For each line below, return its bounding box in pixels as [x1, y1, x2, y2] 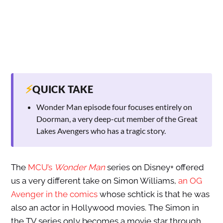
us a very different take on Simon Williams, [10, 176, 178, 186]
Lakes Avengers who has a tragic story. [36, 126, 166, 136]
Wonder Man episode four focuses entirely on [36, 102, 192, 112]
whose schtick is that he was [97, 189, 210, 200]
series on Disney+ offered [105, 162, 204, 173]
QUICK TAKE [32, 83, 94, 96]
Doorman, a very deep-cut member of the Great [36, 114, 198, 124]
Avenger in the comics [10, 189, 98, 200]
